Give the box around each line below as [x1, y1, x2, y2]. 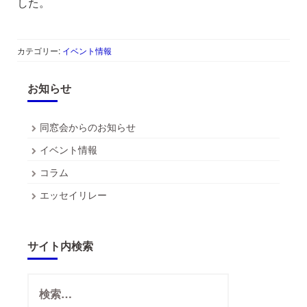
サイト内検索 [27, 238, 93, 254]
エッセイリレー [40, 188, 107, 202]
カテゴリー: [17, 45, 62, 57]
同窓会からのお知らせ [40, 120, 136, 134]
